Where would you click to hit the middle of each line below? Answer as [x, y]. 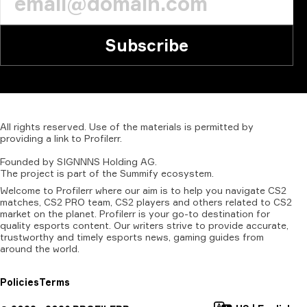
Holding [120, 161]
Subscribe [147, 45]
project [37, 173]
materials [161, 126]
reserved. [65, 126]
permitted [217, 126]
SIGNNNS [78, 161]
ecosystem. [187, 173]
